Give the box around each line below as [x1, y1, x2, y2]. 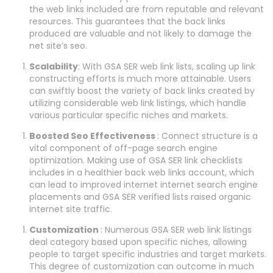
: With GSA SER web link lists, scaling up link [78, 60, 255, 73]
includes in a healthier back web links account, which [29, 166, 254, 179]
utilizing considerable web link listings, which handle [29, 97, 246, 110]
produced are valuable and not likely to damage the [29, 27, 252, 40]
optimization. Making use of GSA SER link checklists [29, 154, 243, 167]
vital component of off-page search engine [29, 142, 218, 155]
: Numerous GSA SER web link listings [101, 224, 252, 236]
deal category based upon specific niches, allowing [29, 236, 247, 249]
